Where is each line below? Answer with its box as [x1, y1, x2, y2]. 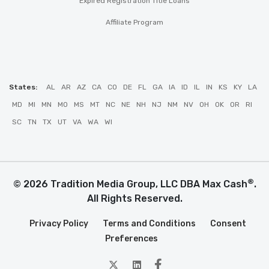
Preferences [105, 234, 158, 244]
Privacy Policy [29, 219, 88, 229]
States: [9, 83, 37, 91]
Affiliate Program [106, 18, 163, 26]
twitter [117, 253, 150, 265]
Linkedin [140, 253, 179, 265]
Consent [210, 219, 246, 229]
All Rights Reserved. [86, 193, 183, 204]
